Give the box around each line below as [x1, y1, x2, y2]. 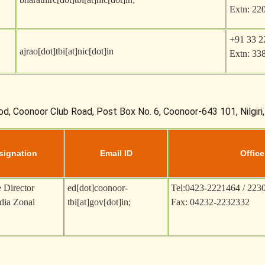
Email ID [99, 148, 132, 158]
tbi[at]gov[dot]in [67, 197, 128, 207]
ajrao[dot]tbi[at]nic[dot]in [20, 46, 114, 56]
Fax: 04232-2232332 [171, 197, 250, 207]
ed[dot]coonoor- [67, 183, 128, 193]
